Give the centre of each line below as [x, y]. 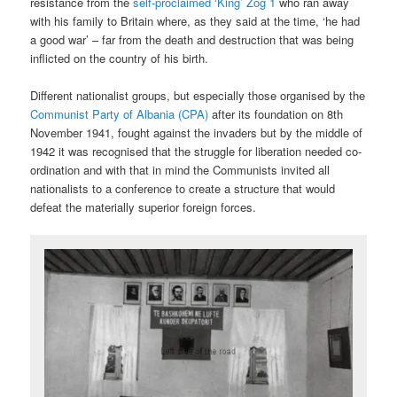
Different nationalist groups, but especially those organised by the [198, 95]
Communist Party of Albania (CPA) [120, 113]
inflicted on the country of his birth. [120, 58]
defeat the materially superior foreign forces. [144, 206]
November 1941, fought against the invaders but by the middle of [197, 132]
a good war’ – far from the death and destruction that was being [192, 39]
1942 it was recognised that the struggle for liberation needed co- [196, 151]
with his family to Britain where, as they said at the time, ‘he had [195, 20]
